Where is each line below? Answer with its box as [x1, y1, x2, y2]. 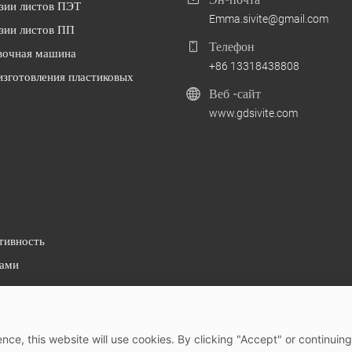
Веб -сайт [208, 85, 261, 101]
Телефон [208, 38, 255, 54]
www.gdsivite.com [208, 106, 298, 119]
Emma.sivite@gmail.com [208, 12, 328, 25]
